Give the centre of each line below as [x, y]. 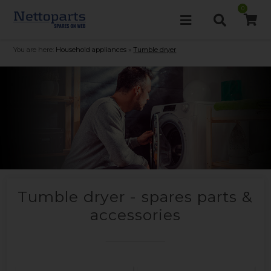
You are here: [34, 50]
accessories [135, 215]
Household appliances [91, 50]
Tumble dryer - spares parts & [135, 197]
